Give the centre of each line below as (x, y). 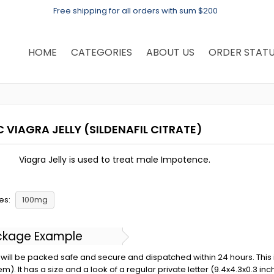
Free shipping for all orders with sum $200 (135, 11)
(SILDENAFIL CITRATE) (143, 129)
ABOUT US (170, 52)
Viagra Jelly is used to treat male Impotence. (115, 160)
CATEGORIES (101, 52)
